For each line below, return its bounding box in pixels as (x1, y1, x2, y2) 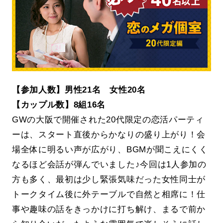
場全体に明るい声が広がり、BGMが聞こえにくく (11, 144, 208, 155)
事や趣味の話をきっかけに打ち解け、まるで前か (11, 204, 206, 215)
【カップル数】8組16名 (11, 100, 106, 110)
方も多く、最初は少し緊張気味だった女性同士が (11, 174, 206, 185)
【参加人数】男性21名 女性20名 (11, 85, 146, 95)
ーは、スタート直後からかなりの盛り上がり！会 (11, 129, 206, 140)
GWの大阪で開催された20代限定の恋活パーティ (11, 114, 204, 125)
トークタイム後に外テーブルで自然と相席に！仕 (11, 189, 206, 200)
